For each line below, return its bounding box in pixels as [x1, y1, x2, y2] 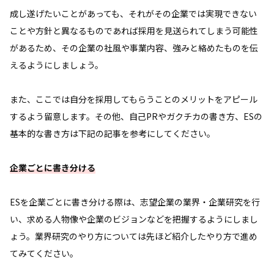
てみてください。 [10, 246, 78, 259]
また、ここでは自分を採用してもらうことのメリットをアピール [10, 92, 257, 105]
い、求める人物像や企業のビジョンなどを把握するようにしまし [10, 212, 258, 225]
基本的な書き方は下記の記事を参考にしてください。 [10, 127, 215, 139]
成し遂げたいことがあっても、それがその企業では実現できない [10, 7, 257, 20]
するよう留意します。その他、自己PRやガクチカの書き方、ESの [10, 109, 262, 122]
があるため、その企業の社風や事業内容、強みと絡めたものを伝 [10, 41, 258, 54]
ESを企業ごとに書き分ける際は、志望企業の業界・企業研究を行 [10, 195, 260, 208]
